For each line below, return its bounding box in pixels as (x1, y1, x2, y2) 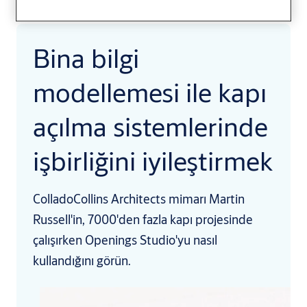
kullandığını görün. (33, 252, 134, 269)
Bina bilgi (33, 40, 139, 75)
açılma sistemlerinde (33, 109, 268, 144)
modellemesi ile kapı (33, 75, 267, 110)
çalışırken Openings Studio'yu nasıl (33, 232, 217, 249)
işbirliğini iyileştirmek (33, 143, 273, 178)
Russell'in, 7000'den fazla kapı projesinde (33, 211, 253, 228)
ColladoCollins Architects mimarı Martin (33, 191, 245, 208)
